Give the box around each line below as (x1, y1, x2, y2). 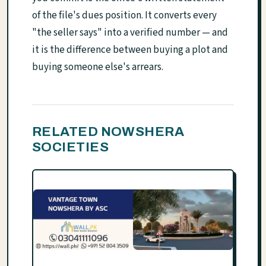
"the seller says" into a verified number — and (32, 25, 228, 40)
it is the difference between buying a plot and (32, 42, 228, 57)
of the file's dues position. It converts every (32, 8, 217, 23)
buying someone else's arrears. (32, 59, 163, 74)
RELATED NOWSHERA (32, 123, 185, 139)
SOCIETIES (32, 139, 109, 154)
